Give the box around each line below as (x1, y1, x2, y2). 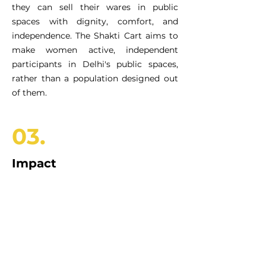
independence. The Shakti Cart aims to (12, 30, 178, 41)
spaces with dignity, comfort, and (12, 16, 178, 27)
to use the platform (12, 223, 95, 233)
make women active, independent (12, 45, 178, 55)
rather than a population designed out (12, 73, 178, 84)
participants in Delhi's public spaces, (12, 59, 178, 69)
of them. (12, 87, 47, 98)
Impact (12, 156, 56, 170)
